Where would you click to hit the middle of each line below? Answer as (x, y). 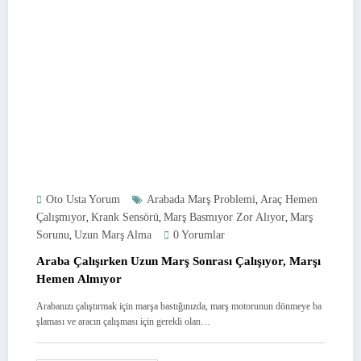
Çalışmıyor (61, 217)
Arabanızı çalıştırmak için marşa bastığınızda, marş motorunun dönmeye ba (179, 306)
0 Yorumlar (199, 234)
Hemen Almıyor (79, 278)
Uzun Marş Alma (113, 234)
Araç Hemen (289, 199)
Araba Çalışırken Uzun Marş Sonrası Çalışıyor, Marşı (178, 261)
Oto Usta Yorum (83, 199)
